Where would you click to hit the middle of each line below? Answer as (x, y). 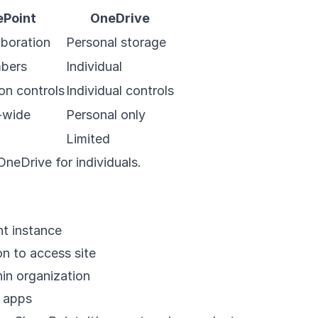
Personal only (106, 115)
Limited (88, 139)
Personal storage (116, 42)
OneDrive (120, 18)
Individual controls (120, 91)
